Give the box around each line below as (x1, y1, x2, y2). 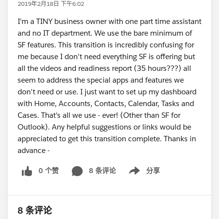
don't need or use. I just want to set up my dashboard (18, 87, 197, 96)
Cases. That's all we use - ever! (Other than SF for (18, 110, 180, 120)
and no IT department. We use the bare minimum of (18, 28, 192, 38)
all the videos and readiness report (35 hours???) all (18, 64, 191, 73)
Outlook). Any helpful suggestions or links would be (18, 122, 191, 131)
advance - (18, 146, 50, 155)
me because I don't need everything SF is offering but (18, 52, 195, 61)
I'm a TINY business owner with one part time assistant (18, 17, 201, 26)
